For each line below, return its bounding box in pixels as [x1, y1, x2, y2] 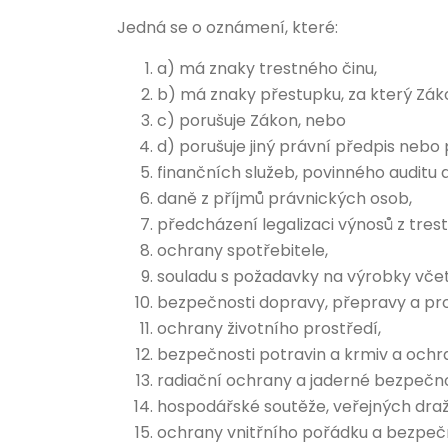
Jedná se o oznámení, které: [117, 16, 338, 39]
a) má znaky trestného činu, [157, 57, 377, 80]
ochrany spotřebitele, [157, 239, 328, 262]
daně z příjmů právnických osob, [157, 187, 412, 210]
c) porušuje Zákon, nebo [157, 109, 346, 132]
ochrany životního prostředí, [157, 317, 381, 340]
